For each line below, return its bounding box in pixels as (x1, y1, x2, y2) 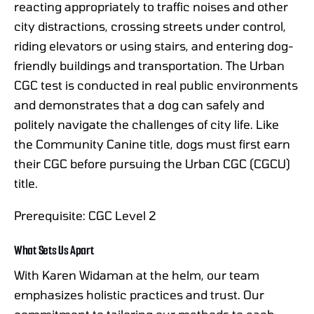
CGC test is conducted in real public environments (14, 77, 298, 92)
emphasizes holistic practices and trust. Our (14, 287, 264, 302)
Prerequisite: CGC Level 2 (14, 208, 156, 223)
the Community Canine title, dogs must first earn (14, 136, 290, 151)
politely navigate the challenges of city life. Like (14, 116, 279, 131)
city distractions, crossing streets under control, (14, 18, 286, 33)
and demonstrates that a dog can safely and (14, 97, 264, 111)
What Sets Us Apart (14, 242, 94, 259)
